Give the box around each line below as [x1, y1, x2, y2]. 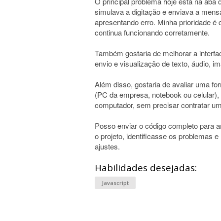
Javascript [102, 179, 129, 186]
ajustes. [95, 141, 120, 151]
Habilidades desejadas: [95, 161, 197, 174]
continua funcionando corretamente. [95, 27, 210, 37]
